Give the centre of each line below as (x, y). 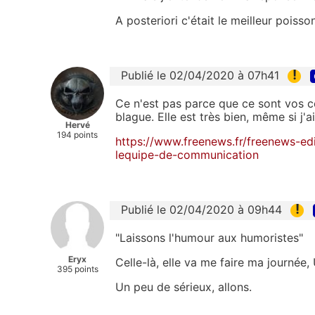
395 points (77, 269)
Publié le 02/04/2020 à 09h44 (201, 210)
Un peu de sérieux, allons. (184, 287)
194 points (77, 134)
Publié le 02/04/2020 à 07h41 (200, 75)
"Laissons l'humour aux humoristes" (209, 238)
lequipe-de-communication (187, 155)
